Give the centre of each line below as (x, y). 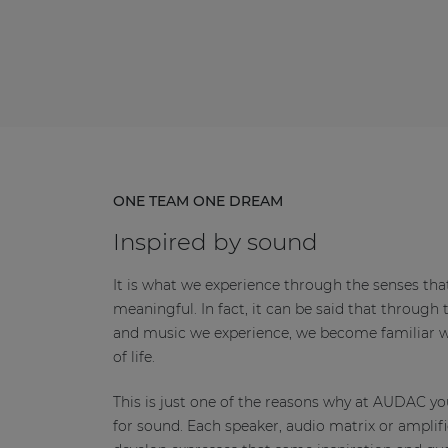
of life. (133, 357)
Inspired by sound (215, 242)
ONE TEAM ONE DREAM (197, 200)
